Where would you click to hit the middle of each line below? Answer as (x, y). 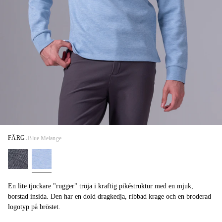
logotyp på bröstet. (34, 207)
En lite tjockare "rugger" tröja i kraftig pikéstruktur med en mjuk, (51, 186)
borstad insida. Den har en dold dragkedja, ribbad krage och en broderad (110, 197)
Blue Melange (45, 138)
